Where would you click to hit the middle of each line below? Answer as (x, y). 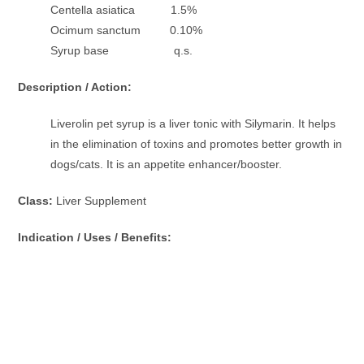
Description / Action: (77, 87)
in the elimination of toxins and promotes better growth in (197, 144)
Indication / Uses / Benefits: (95, 238)
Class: (36, 201)
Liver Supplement (100, 201)
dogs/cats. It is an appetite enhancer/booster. (167, 165)
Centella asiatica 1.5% (124, 10)
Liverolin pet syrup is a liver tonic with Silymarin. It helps (193, 124)
